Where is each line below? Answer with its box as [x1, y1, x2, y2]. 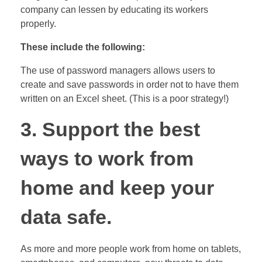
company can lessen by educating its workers [20, 4, 208, 15]
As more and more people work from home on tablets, [20, 243, 241, 254]
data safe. [20, 206, 112, 228]
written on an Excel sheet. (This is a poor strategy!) [20, 93, 229, 104]
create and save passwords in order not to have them [20, 79, 239, 89]
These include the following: [20, 42, 145, 52]
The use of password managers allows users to [20, 65, 215, 75]
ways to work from [20, 147, 194, 170]
